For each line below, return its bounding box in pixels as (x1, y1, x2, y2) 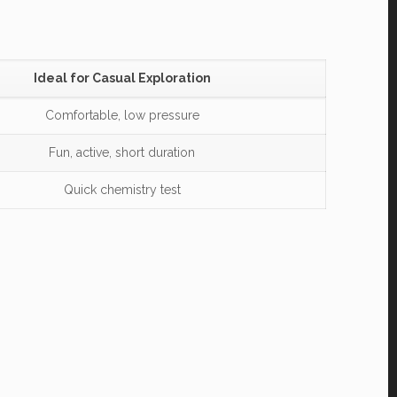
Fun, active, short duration (49, 145, 196, 160)
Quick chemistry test (63, 183, 181, 197)
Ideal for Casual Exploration (33, 71, 211, 85)
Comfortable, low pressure (44, 108, 199, 122)
